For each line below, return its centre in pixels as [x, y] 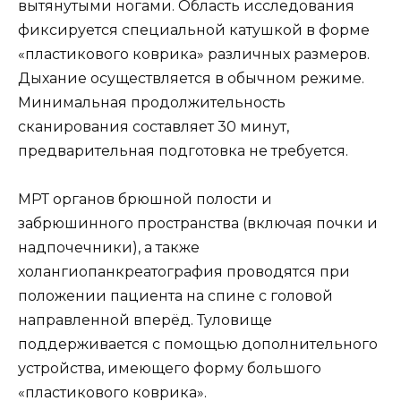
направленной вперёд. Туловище [145, 320]
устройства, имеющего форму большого [170, 369]
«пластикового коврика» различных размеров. [194, 54]
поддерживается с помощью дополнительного [198, 345]
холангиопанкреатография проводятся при [184, 272]
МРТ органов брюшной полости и [145, 200]
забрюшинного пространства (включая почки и [198, 224]
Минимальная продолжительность [152, 102]
